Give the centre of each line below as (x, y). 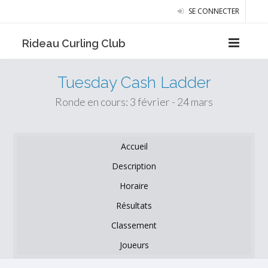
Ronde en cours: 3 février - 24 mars (134, 102)
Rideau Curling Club (74, 43)
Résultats (134, 205)
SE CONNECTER (213, 11)
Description (134, 166)
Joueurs (134, 245)
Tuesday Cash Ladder (134, 83)
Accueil (134, 146)
